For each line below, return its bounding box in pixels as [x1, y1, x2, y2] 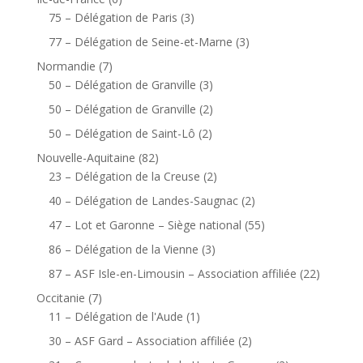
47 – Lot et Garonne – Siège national [48, 216, 241, 233]
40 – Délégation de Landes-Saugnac [48, 192, 238, 208]
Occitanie [36, 289, 85, 305]
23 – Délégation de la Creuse [48, 168, 200, 184]
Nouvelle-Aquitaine [36, 149, 135, 165]
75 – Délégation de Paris [48, 9, 177, 25]
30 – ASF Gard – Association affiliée [48, 332, 235, 348]
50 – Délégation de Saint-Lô [48, 125, 195, 141]
